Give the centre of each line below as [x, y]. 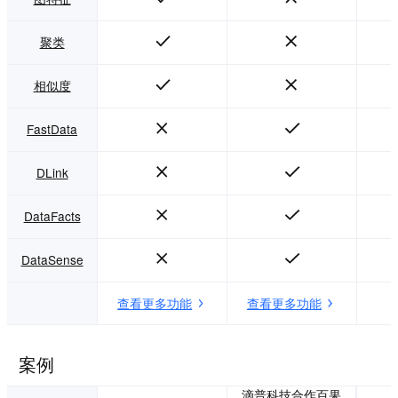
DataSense [52, 260]
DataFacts [52, 216]
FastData [52, 129]
